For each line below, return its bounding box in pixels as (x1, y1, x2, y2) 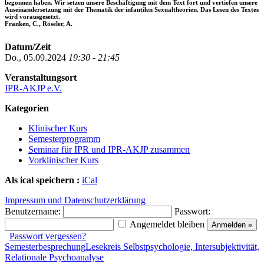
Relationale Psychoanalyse (5, 252, 104, 263)
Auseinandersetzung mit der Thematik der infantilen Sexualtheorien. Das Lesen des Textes (5, 6, 259, 14)
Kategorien (5, 103, 49, 114)
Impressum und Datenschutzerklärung (5, 195, 146, 206)
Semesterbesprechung (5, 242, 85, 252)
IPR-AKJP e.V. (5, 83, 62, 94)
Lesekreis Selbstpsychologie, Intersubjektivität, (85, 242, 259, 252)
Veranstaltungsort (5, 72, 77, 83)
